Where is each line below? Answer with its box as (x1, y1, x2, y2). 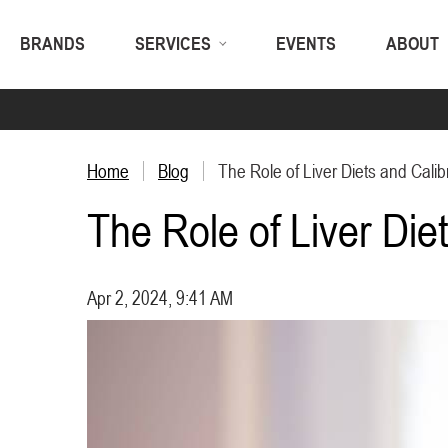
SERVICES (135, 33, 211, 54)
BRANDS (20, 33, 85, 54)
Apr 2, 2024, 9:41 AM (87, 287, 233, 309)
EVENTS (276, 33, 336, 54)
